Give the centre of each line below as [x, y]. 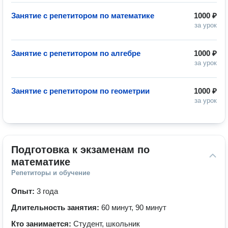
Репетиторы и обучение [51, 173]
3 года [47, 191]
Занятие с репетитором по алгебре [76, 53]
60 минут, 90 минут [134, 207]
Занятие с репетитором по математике [83, 16]
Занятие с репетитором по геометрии [80, 91]
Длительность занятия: [56, 207]
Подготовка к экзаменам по [80, 150]
